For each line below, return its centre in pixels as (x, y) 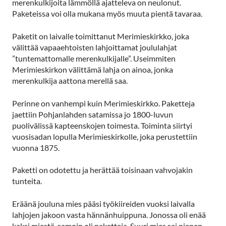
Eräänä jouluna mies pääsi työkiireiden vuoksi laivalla (103, 204)
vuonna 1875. (36, 147)
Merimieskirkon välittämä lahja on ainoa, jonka (93, 69)
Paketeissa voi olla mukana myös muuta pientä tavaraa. (107, 14)
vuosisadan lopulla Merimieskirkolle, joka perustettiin (105, 136)
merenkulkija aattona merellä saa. (70, 80)
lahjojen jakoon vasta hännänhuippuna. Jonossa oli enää (109, 215)
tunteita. (27, 181)
